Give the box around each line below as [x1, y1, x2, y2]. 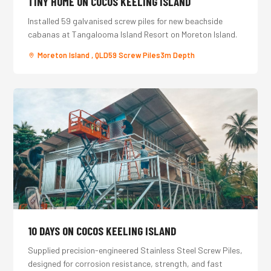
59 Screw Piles [108, 51, 161, 59]
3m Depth [160, 51, 195, 59]
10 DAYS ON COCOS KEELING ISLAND [28, 224, 177, 238]
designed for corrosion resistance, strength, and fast [28, 258, 223, 269]
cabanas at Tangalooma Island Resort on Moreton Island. [28, 29, 238, 39]
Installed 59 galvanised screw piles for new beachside [28, 16, 223, 26]
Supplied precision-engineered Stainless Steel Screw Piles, [28, 245, 243, 255]
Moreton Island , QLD [38, 51, 109, 59]
